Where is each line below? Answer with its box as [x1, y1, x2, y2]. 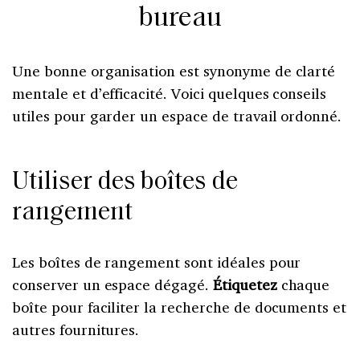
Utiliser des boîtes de [12, 169, 238, 195]
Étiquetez [212, 274, 277, 294]
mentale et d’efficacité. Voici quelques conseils [12, 83, 327, 103]
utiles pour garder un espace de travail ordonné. [12, 105, 342, 125]
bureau [138, 4, 222, 33]
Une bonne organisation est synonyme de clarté [12, 60, 336, 80]
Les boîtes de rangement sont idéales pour [12, 252, 301, 272]
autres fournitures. [12, 319, 140, 339]
